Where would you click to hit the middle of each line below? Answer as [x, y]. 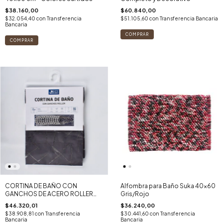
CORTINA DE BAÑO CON [41, 186]
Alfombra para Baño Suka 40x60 [168, 186]
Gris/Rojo [135, 194]
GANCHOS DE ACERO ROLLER [49, 194]
